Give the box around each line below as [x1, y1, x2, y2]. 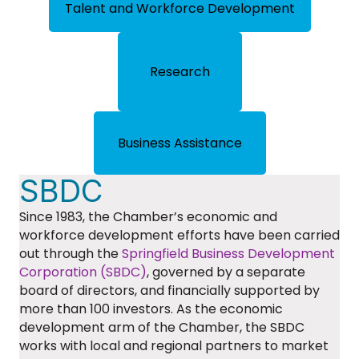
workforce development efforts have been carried [19, 226, 340, 245]
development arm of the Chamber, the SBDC [19, 318, 305, 337]
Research [149, 63, 210, 82]
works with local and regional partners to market [19, 337, 329, 356]
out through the [19, 244, 122, 264]
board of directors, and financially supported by [19, 281, 320, 301]
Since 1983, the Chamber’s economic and [19, 208, 277, 227]
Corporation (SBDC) [19, 263, 147, 282]
